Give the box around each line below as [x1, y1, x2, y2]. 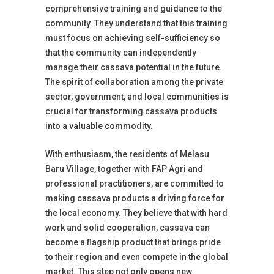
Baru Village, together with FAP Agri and [45, 164, 203, 174]
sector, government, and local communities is [45, 92, 229, 102]
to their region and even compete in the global [45, 252, 228, 262]
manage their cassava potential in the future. [45, 62, 222, 72]
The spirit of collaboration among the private [45, 77, 223, 87]
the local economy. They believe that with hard [45, 208, 228, 218]
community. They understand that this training [45, 18, 228, 28]
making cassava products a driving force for [45, 193, 224, 203]
